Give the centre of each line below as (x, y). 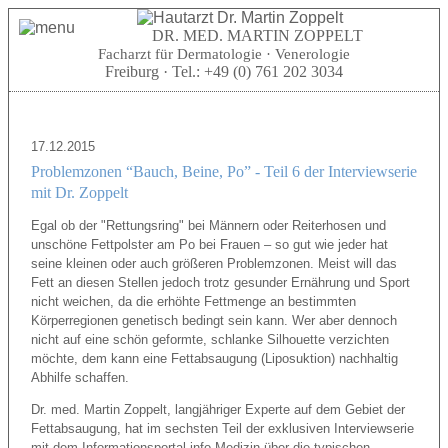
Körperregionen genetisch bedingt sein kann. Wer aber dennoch (213, 320)
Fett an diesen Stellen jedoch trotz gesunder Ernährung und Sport (220, 282)
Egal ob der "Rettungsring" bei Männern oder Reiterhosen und (208, 225)
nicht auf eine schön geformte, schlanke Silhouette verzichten (209, 339)
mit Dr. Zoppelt (79, 192)
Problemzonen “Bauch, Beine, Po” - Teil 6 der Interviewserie (223, 171)
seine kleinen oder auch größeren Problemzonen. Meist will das (213, 263)
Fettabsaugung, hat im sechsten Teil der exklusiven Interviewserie (222, 428)
